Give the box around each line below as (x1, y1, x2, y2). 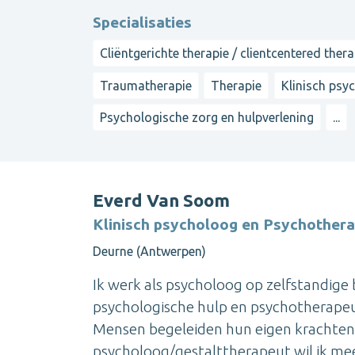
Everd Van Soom (93, 189, 230, 210)
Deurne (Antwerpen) (93, 243, 206, 258)
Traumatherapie (100, 78, 192, 93)
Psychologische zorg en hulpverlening (100, 110, 314, 125)
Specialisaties (93, 13, 192, 32)
